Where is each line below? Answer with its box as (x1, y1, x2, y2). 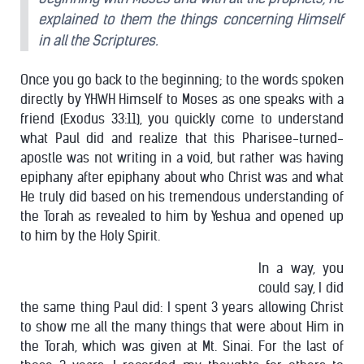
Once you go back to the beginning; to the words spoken (20, 71, 344, 88)
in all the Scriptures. (38, 31, 158, 50)
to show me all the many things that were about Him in (20, 318, 344, 335)
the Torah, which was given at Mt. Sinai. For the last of (20, 338, 344, 354)
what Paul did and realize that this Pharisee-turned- (20, 130, 344, 146)
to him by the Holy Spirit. (20, 227, 160, 244)
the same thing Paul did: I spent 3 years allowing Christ (20, 299, 344, 315)
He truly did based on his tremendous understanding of (20, 188, 344, 205)
